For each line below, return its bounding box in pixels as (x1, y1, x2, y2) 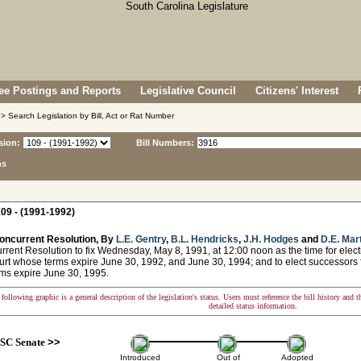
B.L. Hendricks (171, 234, 239, 245)
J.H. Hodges (243, 234, 299, 245)
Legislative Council (140, 85, 236, 97)
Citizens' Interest (255, 85, 338, 97)
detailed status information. (209, 301, 297, 310)
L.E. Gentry (116, 234, 166, 245)
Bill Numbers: (136, 138, 194, 147)
